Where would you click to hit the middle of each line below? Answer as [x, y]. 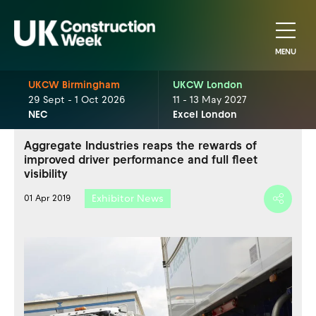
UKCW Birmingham [74, 85]
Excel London [205, 115]
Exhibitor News [128, 199]
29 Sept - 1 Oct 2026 [77, 100]
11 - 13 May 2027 [209, 100]
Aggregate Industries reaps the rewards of [140, 146]
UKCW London [207, 85]
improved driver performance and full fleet [141, 160]
